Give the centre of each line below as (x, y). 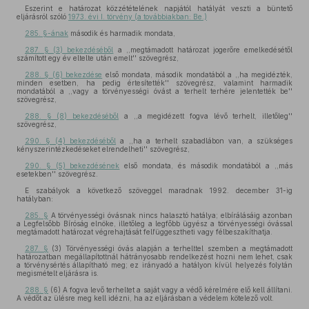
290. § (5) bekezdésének (72, 166)
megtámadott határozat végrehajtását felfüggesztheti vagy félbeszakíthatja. (144, 232)
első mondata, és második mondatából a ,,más (206, 166)
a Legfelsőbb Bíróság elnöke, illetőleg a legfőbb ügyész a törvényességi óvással (154, 223)
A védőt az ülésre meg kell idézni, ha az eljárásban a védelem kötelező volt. (145, 298)
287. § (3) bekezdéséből (69, 50)
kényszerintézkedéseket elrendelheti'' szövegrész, (103, 149)
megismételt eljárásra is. (58, 273)
